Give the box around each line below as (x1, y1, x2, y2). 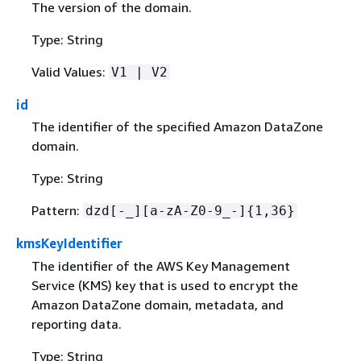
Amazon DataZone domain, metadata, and (31, 296, 284, 313)
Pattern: (31, 202, 83, 219)
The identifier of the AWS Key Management (31, 257, 290, 274)
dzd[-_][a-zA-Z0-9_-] (85, 203, 247, 219)
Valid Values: (31, 64, 109, 81)
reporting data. (31, 315, 122, 332)
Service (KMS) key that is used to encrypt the (31, 276, 298, 293)
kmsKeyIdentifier (16, 235, 122, 252)
